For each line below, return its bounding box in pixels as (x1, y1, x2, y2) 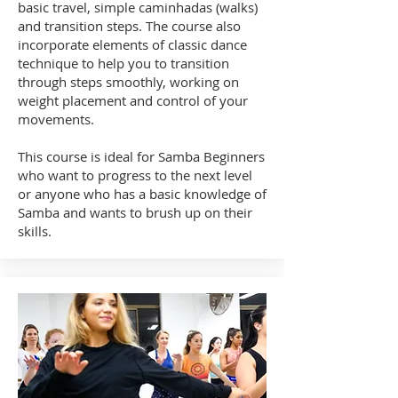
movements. (18, 110, 94, 128)
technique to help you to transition (18, 54, 229, 72)
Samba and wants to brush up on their (18, 203, 252, 221)
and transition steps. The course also (18, 17, 241, 35)
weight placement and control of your (18, 92, 248, 109)
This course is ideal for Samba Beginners (18, 147, 265, 165)
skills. (18, 222, 52, 240)
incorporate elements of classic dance (18, 36, 247, 53)
